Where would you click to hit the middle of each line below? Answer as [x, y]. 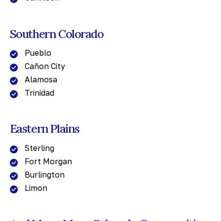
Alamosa [41, 80]
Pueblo [38, 53]
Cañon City [45, 66]
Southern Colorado [56, 33]
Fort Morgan [48, 161]
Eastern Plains [44, 129]
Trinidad [39, 93]
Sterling [39, 148]
